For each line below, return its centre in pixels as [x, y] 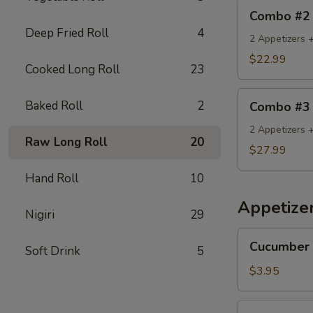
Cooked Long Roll [72, 70]
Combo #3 [280, 107]
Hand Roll [52, 179]
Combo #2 [280, 16]
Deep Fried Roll [67, 33]
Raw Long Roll [66, 142]
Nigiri [40, 215]
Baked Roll [54, 106]
